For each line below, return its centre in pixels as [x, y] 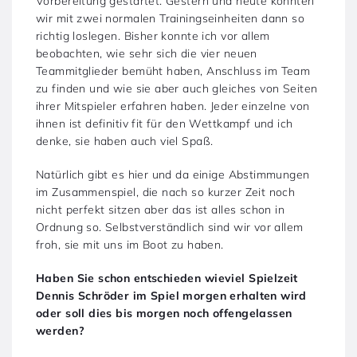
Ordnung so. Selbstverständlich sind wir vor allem [170, 227]
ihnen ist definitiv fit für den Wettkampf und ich [165, 123]
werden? [60, 330]
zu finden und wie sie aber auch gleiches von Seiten [177, 88]
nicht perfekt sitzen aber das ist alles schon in [161, 209]
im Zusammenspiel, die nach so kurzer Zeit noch [166, 192]
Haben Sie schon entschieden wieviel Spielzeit [167, 278]
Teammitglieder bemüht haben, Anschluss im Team [173, 71]
